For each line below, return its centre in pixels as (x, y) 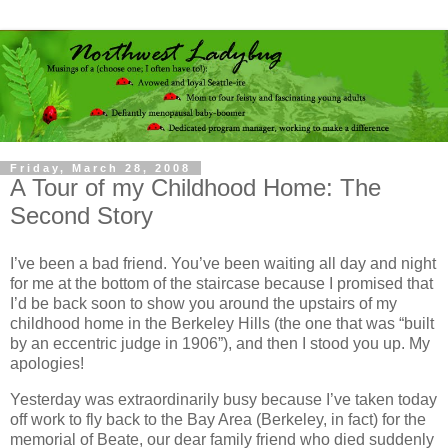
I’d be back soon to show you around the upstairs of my (203, 303)
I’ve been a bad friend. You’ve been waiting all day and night (223, 263)
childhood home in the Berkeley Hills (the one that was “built (222, 323)
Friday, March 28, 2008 (100, 168)
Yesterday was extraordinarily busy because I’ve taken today (223, 399)
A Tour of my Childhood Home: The (195, 187)
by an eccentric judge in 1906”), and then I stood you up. (207, 343)
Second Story (81, 215)
